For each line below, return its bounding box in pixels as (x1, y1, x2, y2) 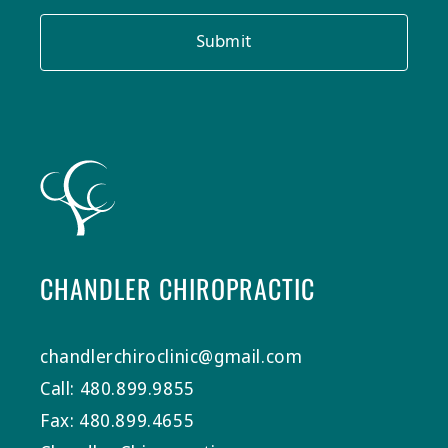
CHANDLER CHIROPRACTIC (40, 268, 315, 308)
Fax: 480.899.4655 (40, 407, 195, 432)
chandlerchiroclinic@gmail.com (40, 343, 303, 368)
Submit (195, 27, 253, 57)
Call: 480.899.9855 (40, 375, 195, 400)
